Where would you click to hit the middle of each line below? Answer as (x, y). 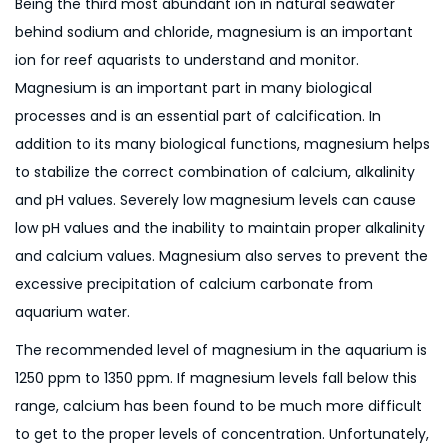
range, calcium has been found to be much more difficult (218, 406)
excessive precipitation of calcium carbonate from (194, 284)
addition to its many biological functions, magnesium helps (222, 144)
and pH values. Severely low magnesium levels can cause (215, 200)
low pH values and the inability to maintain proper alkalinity (220, 228)
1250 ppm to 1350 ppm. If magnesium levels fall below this (216, 378)
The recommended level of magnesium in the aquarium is (221, 350)
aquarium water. (72, 312)
